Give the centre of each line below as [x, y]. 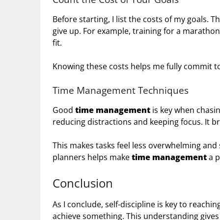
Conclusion [83, 183]
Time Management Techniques [121, 90]
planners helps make [92, 157]
